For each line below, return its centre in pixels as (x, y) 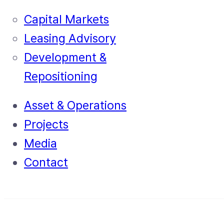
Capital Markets (66, 19)
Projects (46, 124)
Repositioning (61, 76)
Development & (65, 57)
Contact (46, 162)
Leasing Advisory (70, 38)
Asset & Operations (75, 105)
